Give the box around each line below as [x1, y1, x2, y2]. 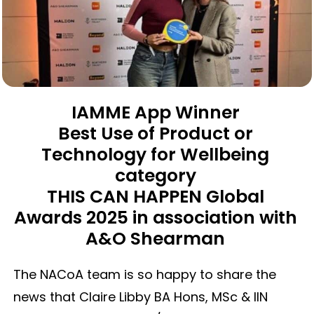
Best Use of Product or [57, 121, 253, 146]
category [114, 163, 196, 189]
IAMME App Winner [71, 100, 240, 125]
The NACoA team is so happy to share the [13, 266, 276, 284]
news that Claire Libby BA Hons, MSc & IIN [13, 288, 268, 306]
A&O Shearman [86, 226, 226, 252]
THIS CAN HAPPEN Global [46, 184, 264, 210]
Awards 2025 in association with [13, 205, 297, 231]
